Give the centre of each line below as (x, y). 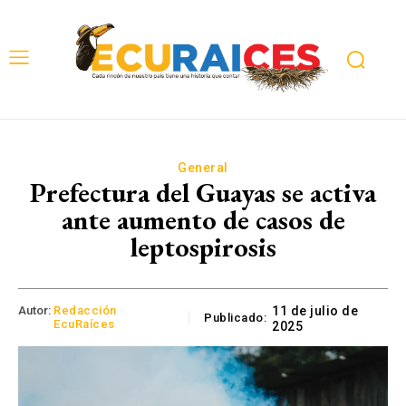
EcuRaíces (84, 324)
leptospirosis (203, 246)
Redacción (85, 311)
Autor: (34, 311)
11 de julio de (315, 311)
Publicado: (236, 317)
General (203, 167)
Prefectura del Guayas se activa (203, 192)
